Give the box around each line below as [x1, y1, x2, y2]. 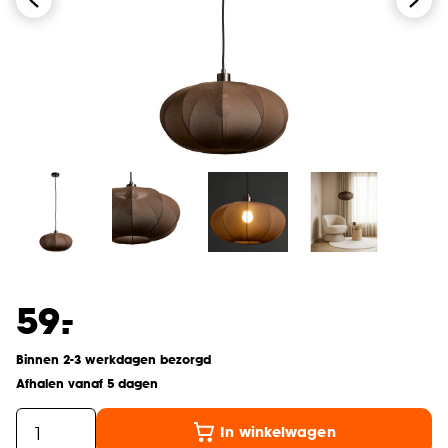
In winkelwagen [220, 423, 336, 440]
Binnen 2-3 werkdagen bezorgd [16, 352, 211, 367]
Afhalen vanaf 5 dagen [16, 376, 158, 391]
